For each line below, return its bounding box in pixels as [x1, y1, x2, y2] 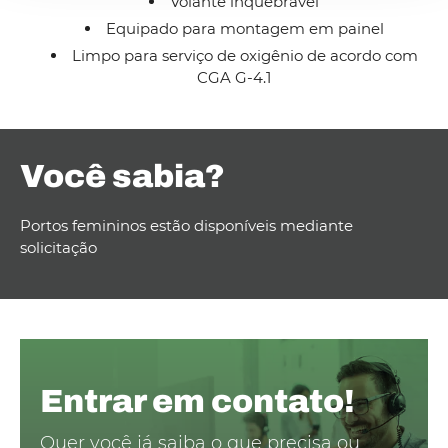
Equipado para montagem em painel [105, 19, 384, 38]
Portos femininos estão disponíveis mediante [20, 216, 353, 235]
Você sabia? [20, 159, 225, 194]
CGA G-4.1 [197, 68, 271, 87]
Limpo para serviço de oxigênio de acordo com [71, 46, 418, 65]
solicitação [20, 238, 97, 257]
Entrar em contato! [40, 384, 355, 419]
